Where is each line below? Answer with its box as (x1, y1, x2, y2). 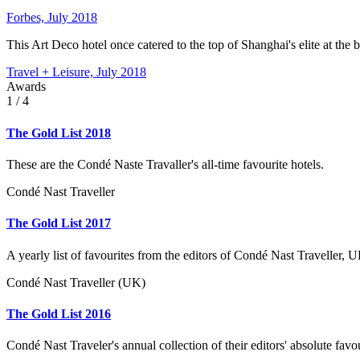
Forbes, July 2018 (6, 10, 97, 25)
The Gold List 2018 (6, 125, 111, 140)
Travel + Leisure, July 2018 (6, 65, 146, 80)
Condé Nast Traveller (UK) (6, 275, 145, 289)
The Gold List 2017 (6, 216, 111, 231)
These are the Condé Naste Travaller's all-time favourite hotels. (6, 157, 324, 171)
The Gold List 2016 (6, 306, 111, 321)
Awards (6, 80, 46, 94)
